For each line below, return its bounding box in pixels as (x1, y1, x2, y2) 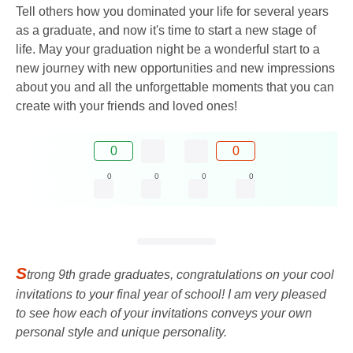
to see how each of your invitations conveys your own (16, 306, 312, 320)
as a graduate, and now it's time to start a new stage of (16, 23, 316, 37)
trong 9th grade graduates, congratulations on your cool (27, 267, 334, 281)
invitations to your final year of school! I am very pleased (16, 287, 326, 301)
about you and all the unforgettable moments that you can (16, 80, 334, 94)
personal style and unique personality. (16, 325, 227, 339)
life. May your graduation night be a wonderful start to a (16, 42, 320, 56)
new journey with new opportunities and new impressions (16, 61, 335, 75)
